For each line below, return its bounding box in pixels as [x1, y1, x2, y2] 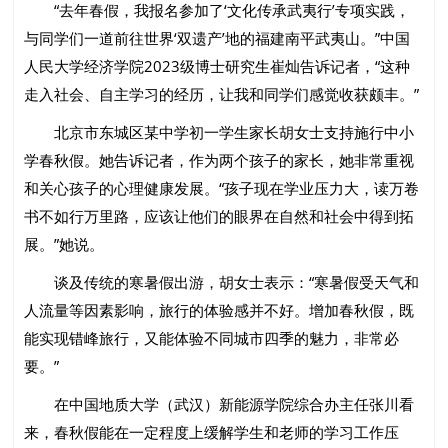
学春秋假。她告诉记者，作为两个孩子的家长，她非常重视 [24, 150, 415, 171]
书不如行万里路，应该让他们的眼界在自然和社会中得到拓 [24, 206, 415, 227]
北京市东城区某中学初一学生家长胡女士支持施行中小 [24, 122, 415, 143]
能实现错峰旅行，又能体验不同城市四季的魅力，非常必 [24, 328, 400, 349]
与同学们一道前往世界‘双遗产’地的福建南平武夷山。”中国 [24, 28, 411, 49]
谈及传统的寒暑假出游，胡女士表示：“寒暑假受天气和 [24, 272, 420, 293]
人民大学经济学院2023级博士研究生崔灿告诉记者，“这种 [24, 56, 411, 77]
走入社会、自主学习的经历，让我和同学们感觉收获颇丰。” [24, 84, 420, 105]
